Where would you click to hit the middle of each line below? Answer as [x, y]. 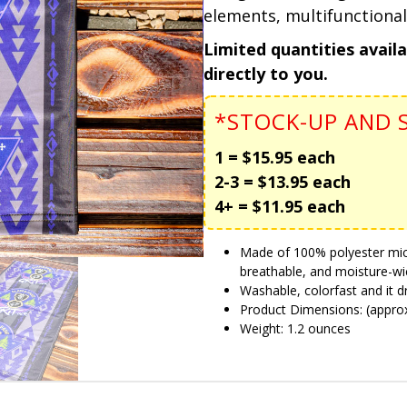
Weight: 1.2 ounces [295, 329]
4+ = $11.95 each [280, 207]
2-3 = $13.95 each [283, 182]
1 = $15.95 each [275, 158]
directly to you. [268, 74]
